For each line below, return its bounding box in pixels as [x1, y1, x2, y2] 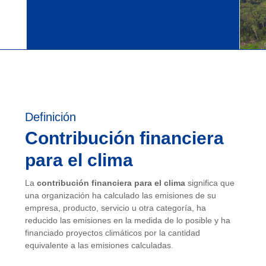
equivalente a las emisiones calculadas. [25, 240, 173, 250]
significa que [185, 178, 235, 188]
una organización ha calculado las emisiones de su [25, 191, 216, 200]
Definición [25, 110, 76, 123]
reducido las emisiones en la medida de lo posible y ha [25, 216, 230, 225]
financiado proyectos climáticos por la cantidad [25, 228, 200, 237]
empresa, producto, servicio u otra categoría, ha [25, 203, 206, 213]
